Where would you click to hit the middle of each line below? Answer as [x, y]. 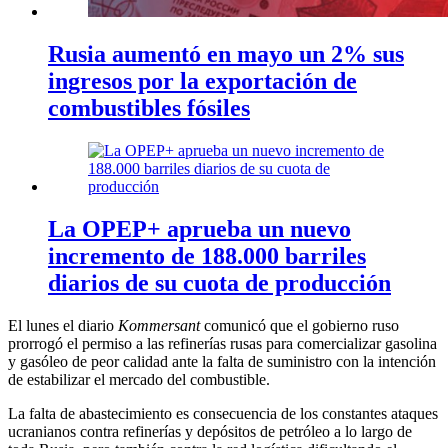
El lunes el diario [63, 325]
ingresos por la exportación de [202, 81]
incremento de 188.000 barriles [207, 255]
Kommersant [159, 325]
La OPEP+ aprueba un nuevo [199, 228]
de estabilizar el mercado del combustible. [139, 379]
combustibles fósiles [149, 108]
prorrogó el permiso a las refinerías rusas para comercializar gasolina [222, 343]
